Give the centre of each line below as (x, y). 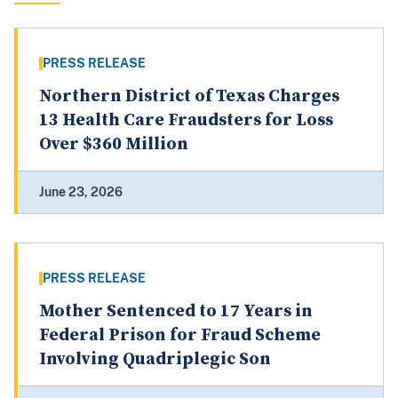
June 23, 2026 (81, 192)
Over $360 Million (114, 145)
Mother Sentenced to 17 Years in (176, 312)
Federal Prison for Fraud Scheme (180, 336)
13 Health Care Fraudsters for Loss (186, 121)
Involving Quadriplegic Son (155, 360)
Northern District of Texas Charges (189, 97)
